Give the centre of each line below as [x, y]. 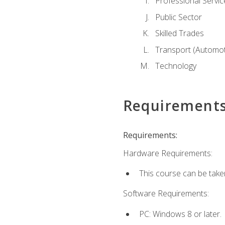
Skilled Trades [179, 33]
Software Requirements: [166, 194]
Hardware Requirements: [167, 153]
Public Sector [178, 17]
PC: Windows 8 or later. [180, 214]
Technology [176, 66]
